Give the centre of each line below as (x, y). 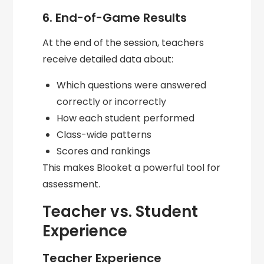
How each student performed (126, 118)
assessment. (72, 184)
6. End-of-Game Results (115, 18)
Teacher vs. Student (121, 212)
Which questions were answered (132, 85)
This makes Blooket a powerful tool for (132, 168)
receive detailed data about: (108, 60)
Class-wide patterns (104, 135)
